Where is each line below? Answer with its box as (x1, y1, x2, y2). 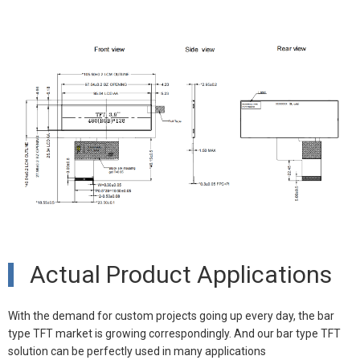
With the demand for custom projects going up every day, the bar (8, 309, 334, 323)
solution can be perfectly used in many (8, 345, 205, 358)
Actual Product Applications (30, 260, 332, 289)
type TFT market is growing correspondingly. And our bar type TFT (8, 327, 341, 341)
